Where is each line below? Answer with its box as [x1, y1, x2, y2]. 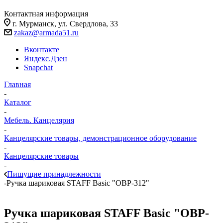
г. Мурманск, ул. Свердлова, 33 [12, 19, 118, 28]
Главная [4, 80, 31, 89]
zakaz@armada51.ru [14, 28, 79, 37]
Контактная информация [4, 9, 88, 18]
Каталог [4, 98, 31, 107]
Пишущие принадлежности [7, 170, 101, 178]
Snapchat [24, 63, 53, 72]
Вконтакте [24, 45, 59, 54]
